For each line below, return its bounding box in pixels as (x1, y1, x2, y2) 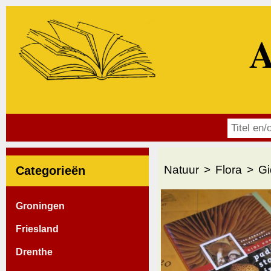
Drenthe (16, 246, 53, 257)
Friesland (16, 223, 59, 234)
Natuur (164, 163, 199, 176)
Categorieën (16, 164, 85, 178)
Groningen (16, 200, 65, 211)
